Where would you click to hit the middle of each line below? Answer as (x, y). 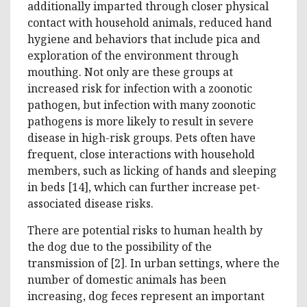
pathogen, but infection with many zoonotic (142, 105)
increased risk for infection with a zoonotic (140, 88)
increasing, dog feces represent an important (146, 296)
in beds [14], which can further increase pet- (144, 187)
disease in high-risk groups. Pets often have (142, 137)
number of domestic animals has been (127, 279)
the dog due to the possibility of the (120, 246)
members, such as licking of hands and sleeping (152, 170)
